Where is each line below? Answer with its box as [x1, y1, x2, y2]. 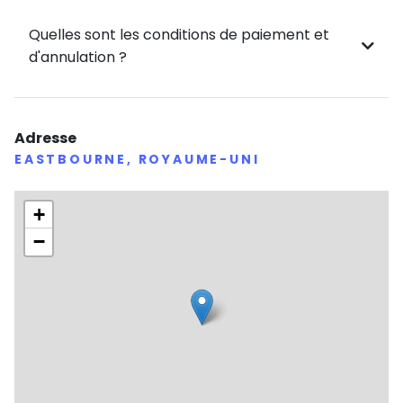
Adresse [14, 128, 76, 149]
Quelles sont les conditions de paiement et [29, 24, 329, 46]
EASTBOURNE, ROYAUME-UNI [14, 150, 260, 169]
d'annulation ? [29, 47, 127, 68]
